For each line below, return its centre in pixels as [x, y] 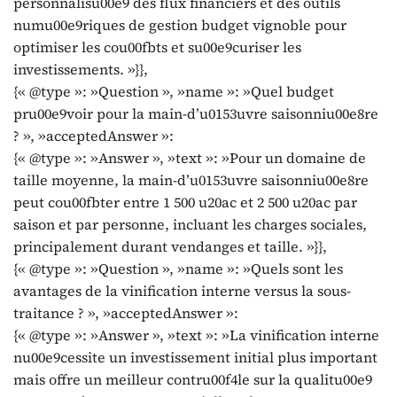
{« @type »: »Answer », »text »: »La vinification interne [196, 335]
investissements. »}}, [81, 70]
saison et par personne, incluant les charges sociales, [190, 225]
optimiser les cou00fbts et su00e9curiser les [157, 47]
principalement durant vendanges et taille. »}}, [170, 247]
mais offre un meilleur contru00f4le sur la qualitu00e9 [193, 380]
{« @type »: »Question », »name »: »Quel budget [174, 92]
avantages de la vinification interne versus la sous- [182, 291]
